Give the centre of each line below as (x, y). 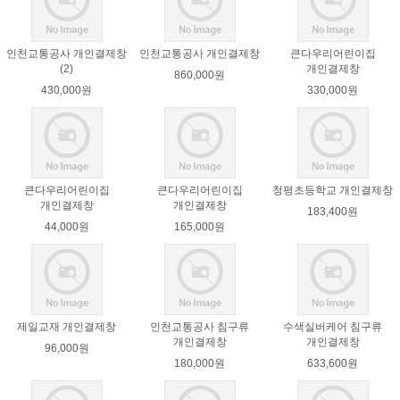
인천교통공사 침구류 (200, 327)
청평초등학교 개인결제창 (333, 191)
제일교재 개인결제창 (67, 327)
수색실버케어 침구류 (333, 327)
